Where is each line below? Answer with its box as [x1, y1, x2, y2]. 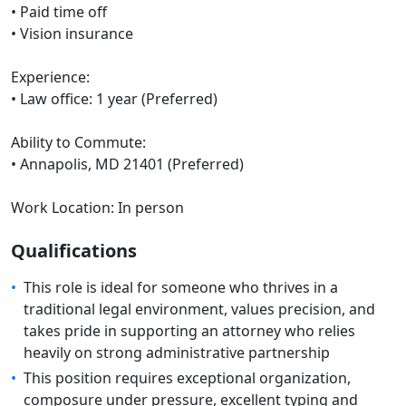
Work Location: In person [11, 198, 184, 217]
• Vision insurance [11, 24, 133, 43]
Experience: [11, 67, 90, 87]
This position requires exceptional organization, [24, 368, 351, 388]
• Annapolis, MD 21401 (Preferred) [11, 154, 244, 174]
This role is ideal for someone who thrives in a [24, 277, 338, 297]
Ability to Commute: [11, 132, 146, 152]
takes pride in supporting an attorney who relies [24, 321, 355, 341]
